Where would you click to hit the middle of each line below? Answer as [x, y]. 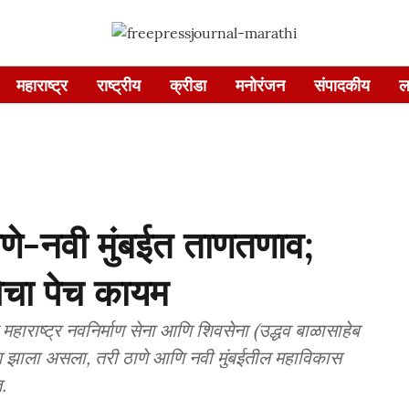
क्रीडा [188, 85]
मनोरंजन [260, 85]
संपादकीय [341, 85]
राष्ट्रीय [118, 85]
